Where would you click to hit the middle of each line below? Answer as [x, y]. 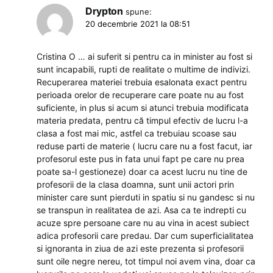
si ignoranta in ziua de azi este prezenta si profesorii [140, 248]
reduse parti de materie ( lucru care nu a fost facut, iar [144, 146]
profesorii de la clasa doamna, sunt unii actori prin [135, 184]
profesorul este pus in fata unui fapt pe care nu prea [140, 158]
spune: [139, 11]
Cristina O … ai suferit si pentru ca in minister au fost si [144, 56]
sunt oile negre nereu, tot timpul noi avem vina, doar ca [146, 261]
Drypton [104, 11]
